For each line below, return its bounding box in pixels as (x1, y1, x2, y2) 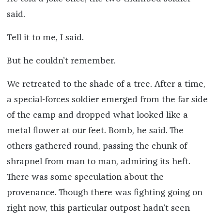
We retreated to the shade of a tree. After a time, (6, 80, 205, 89)
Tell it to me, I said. (6, 33, 84, 43)
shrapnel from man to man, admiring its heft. (6, 157, 190, 167)
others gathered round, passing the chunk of (6, 142, 187, 151)
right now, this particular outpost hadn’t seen (6, 204, 190, 213)
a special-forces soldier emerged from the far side (6, 95, 208, 105)
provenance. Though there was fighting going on (6, 188, 202, 198)
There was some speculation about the (6, 173, 164, 182)
